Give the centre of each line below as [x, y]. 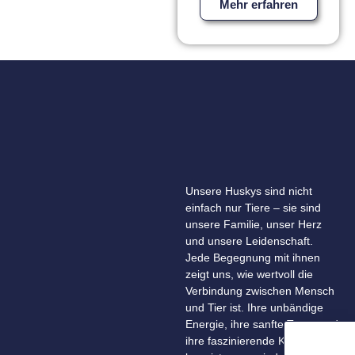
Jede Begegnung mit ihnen [253, 258]
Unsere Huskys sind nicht [249, 191]
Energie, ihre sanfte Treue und [262, 324]
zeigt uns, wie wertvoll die [249, 275]
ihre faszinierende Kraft [244, 341]
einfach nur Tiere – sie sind [253, 208]
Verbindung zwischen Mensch [260, 291]
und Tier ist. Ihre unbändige [254, 308]
